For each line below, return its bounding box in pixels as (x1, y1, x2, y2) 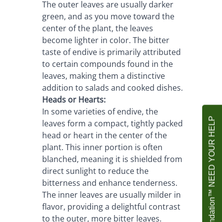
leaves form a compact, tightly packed (42, 118, 183, 129)
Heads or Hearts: (42, 94, 106, 105)
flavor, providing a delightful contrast (42, 201, 180, 212)
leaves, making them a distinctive (42, 70, 165, 81)
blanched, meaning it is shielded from (42, 154, 182, 165)
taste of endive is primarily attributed (42, 47, 181, 57)
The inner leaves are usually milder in (42, 189, 181, 200)
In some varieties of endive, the (42, 106, 158, 117)
